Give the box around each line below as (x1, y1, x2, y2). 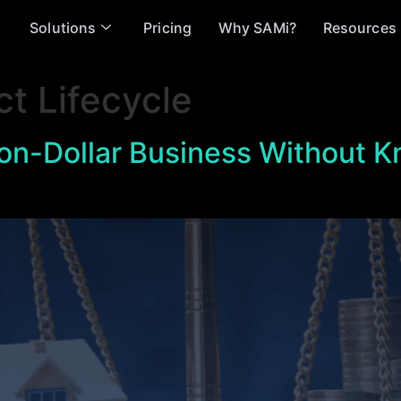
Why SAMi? (218, 18, 296, 37)
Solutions (30, 18, 97, 37)
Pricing (143, 18, 192, 37)
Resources (322, 18, 397, 37)
